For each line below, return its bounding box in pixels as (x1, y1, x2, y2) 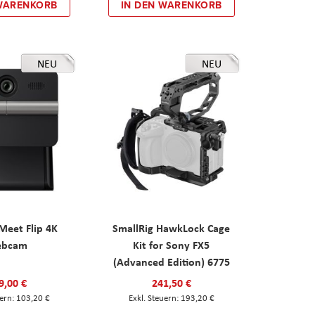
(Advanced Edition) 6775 (112, 253, 230, 269)
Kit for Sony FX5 (133, 236, 210, 252)
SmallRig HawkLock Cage (112, 219, 231, 236)
